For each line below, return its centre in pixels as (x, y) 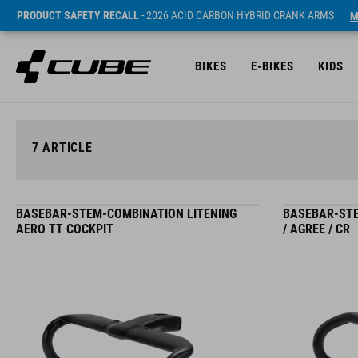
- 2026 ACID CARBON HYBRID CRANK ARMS (237, 15)
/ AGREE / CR (316, 229)
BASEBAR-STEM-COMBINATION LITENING (126, 214)
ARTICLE (66, 147)
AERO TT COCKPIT (65, 229)
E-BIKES (272, 66)
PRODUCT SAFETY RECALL (78, 15)
